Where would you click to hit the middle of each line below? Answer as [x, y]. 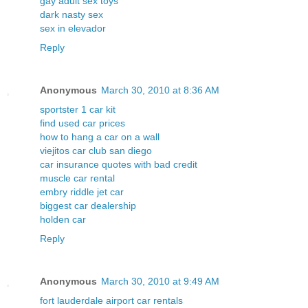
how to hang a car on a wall [100, 137]
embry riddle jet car [82, 192]
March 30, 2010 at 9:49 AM [160, 282]
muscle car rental [77, 178]
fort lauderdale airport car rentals [111, 301]
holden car [63, 220]
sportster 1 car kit [78, 110]
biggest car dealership [88, 206]
